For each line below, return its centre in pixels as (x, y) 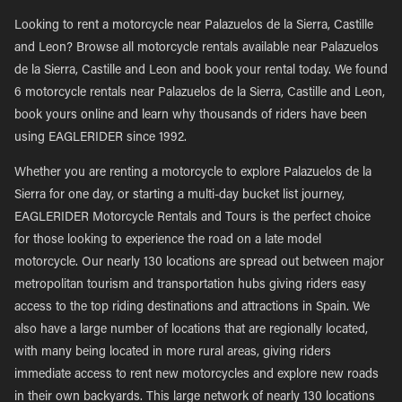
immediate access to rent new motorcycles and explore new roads (197, 375)
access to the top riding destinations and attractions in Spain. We (192, 308)
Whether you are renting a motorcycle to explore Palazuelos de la (193, 173)
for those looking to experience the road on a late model (168, 240)
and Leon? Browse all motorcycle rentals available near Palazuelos (197, 48)
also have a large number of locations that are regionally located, (191, 330)
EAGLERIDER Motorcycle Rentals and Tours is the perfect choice (192, 218)
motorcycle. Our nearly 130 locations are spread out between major (199, 263)
